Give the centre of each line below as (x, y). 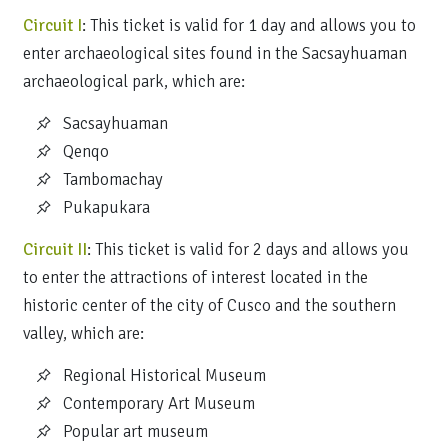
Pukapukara (106, 207)
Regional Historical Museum (164, 375)
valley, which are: (83, 333)
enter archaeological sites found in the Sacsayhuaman (215, 53)
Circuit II (55, 249)
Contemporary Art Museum (159, 403)
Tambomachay (113, 179)
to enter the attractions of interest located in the (195, 277)
